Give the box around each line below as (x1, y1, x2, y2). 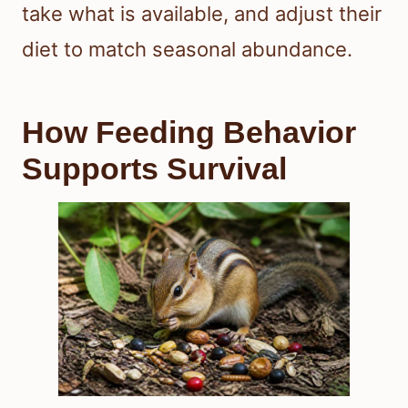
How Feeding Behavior (22, 114, 356, 149)
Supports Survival (22, 150, 287, 186)
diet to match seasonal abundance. (22, 36, 352, 61)
